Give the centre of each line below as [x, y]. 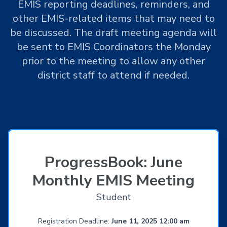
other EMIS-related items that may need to [113, 19]
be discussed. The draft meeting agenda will [113, 33]
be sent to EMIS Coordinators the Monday [113, 47]
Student [113, 197]
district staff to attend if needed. [113, 75]
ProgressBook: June [113, 163]
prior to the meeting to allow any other [113, 61]
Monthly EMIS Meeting [113, 181]
